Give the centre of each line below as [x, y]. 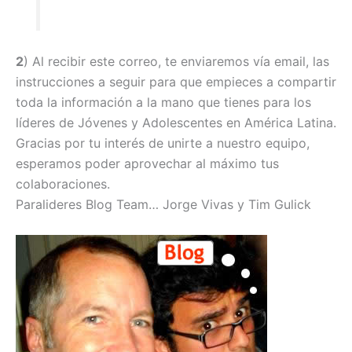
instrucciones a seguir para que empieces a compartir [176, 82]
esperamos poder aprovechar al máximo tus [147, 164]
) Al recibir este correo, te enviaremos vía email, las [176, 62]
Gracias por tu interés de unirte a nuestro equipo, [163, 143]
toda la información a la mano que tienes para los [163, 103]
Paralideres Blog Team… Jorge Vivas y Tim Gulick [163, 205]
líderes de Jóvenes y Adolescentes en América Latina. [176, 123]
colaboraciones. [63, 184]
